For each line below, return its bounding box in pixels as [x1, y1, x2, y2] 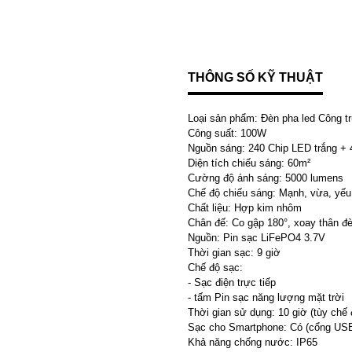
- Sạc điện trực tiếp [188, 277, 276, 288]
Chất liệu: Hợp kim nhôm [188, 202, 302, 214]
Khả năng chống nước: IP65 [188, 336, 317, 348]
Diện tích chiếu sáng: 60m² [188, 157, 310, 169]
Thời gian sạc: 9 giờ [188, 247, 280, 258]
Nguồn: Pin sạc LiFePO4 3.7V [188, 232, 328, 244]
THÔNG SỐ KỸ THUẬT [188, 70, 323, 84]
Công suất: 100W [188, 127, 266, 139]
